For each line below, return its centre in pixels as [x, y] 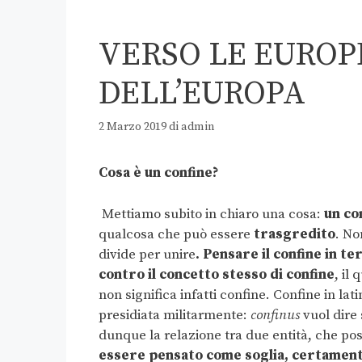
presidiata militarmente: [175, 315]
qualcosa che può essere [176, 234]
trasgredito [295, 234]
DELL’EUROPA [202, 94]
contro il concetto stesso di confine [217, 274]
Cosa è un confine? [159, 173]
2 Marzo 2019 [133, 127]
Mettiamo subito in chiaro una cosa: [213, 214]
